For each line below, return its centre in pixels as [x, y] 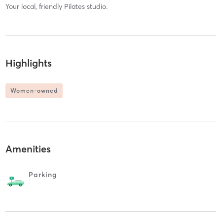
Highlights [28, 63]
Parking [43, 174]
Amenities [28, 148]
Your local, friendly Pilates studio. [56, 6]
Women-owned [34, 91]
